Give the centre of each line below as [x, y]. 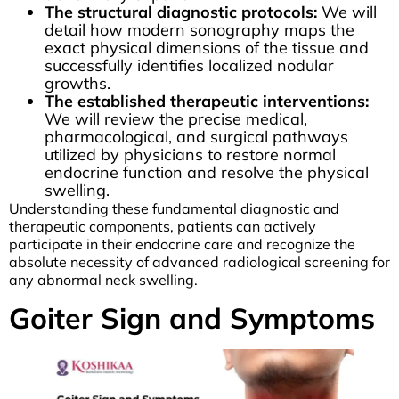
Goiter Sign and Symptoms [192, 318]
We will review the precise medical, [176, 118]
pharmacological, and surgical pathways [196, 136]
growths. [77, 83]
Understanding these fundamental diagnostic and [174, 208]
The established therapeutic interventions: [207, 101]
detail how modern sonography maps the [199, 29]
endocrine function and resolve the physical [207, 172]
